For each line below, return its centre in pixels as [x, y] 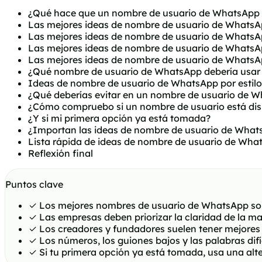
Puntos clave [34, 185]
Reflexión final [61, 154]
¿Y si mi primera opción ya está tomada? [119, 118]
